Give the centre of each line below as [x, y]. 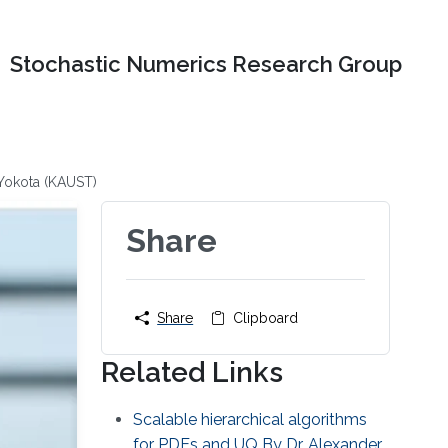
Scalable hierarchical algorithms [250, 420]
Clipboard [266, 318]
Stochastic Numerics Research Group [206, 64]
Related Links [192, 373]
